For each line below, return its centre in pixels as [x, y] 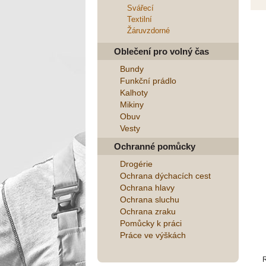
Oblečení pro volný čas [161, 51]
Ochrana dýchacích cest [165, 176]
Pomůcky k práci [151, 223]
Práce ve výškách [153, 235]
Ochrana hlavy [147, 188]
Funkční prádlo [148, 81]
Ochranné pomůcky [155, 146]
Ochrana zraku [148, 211]
